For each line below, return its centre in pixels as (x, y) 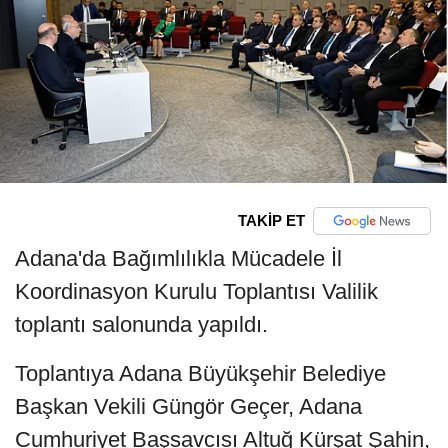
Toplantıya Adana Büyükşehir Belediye (200, 373)
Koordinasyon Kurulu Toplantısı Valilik (196, 291)
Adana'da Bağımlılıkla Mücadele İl (178, 258)
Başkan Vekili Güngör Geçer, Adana (188, 406)
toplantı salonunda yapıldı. (141, 324)
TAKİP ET (271, 221)
